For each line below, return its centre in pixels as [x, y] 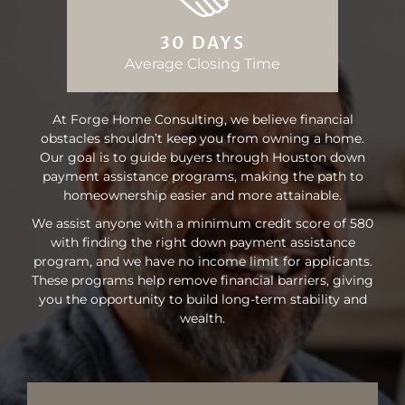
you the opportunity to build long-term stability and [202, 299]
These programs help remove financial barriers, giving [202, 280]
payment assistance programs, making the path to [202, 176]
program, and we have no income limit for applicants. [202, 261]
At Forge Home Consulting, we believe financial [202, 119]
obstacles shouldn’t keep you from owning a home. [202, 138]
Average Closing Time [202, 64]
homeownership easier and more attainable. [202, 195]
